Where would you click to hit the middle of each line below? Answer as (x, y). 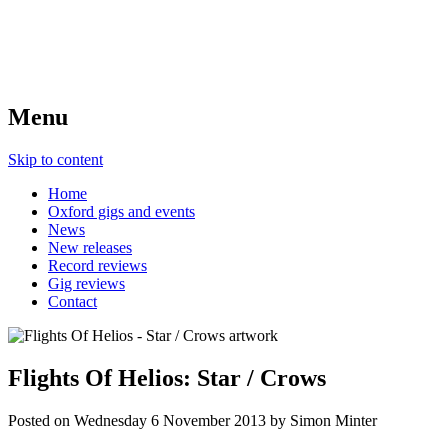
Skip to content (55, 159)
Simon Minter (333, 420)
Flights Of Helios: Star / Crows (167, 377)
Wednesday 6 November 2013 (170, 420)
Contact (72, 301)
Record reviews (97, 265)
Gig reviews (86, 283)
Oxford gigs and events (121, 211)
